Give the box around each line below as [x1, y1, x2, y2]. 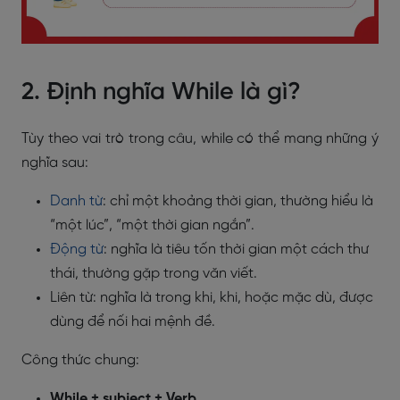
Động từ [50, 242, 104, 257]
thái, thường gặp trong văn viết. [50, 266, 257, 281]
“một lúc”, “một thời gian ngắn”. [50, 218, 254, 233]
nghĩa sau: [21, 155, 88, 171]
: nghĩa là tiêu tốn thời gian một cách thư [104, 242, 369, 257]
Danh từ [50, 194, 103, 209]
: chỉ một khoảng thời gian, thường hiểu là [103, 194, 373, 209]
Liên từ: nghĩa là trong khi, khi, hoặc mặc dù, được [50, 290, 373, 305]
